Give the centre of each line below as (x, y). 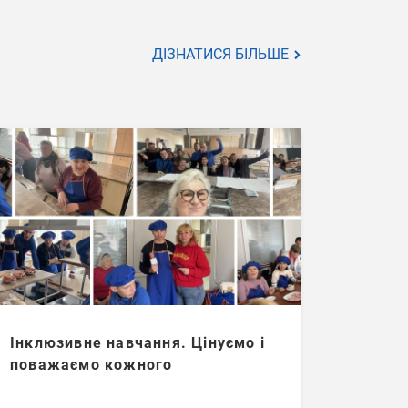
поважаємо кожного (92, 364)
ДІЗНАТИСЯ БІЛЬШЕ (222, 54)
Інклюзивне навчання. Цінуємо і (138, 342)
